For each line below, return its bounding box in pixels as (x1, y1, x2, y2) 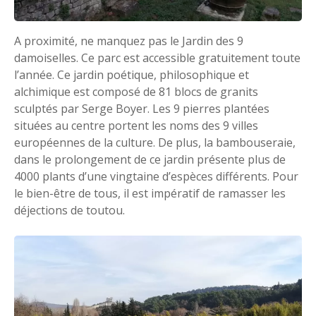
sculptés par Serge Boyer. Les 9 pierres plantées (14, 100, 269, 116)
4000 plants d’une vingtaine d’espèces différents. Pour (14, 168, 298, 184)
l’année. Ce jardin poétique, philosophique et (14, 66, 249, 83)
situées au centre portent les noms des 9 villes (14, 117, 258, 133)
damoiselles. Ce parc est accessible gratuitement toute (14, 49, 300, 66)
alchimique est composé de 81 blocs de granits (14, 83, 258, 99)
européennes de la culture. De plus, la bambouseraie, (14, 134, 296, 150)
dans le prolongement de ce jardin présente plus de (14, 151, 286, 167)
